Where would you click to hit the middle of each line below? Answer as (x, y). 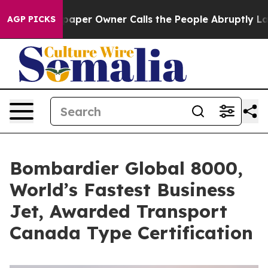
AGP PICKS (31, 19)
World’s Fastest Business (122, 190)
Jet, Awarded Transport (118, 211)
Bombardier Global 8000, (126, 168)
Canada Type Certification (131, 233)
